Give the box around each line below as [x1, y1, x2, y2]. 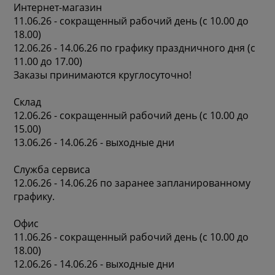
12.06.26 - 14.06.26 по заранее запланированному [14, 176, 251, 190]
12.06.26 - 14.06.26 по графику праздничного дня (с [14, 41, 256, 55]
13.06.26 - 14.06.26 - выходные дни [14, 135, 175, 149]
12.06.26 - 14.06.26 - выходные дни [14, 257, 175, 271]
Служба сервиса [14, 162, 91, 176]
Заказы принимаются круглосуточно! [14, 68, 192, 82]
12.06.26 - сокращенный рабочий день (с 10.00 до [14, 108, 249, 122]
